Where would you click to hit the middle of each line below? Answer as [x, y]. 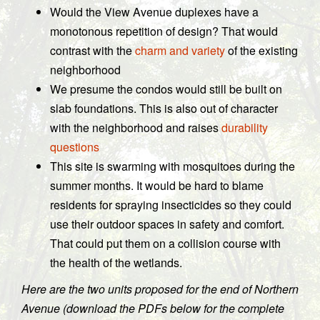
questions [75, 147]
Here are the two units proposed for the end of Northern [160, 289]
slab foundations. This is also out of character [164, 108]
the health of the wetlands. [116, 262]
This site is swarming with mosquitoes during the [172, 166]
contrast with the [92, 50]
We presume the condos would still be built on [166, 89]
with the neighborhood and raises [136, 127]
